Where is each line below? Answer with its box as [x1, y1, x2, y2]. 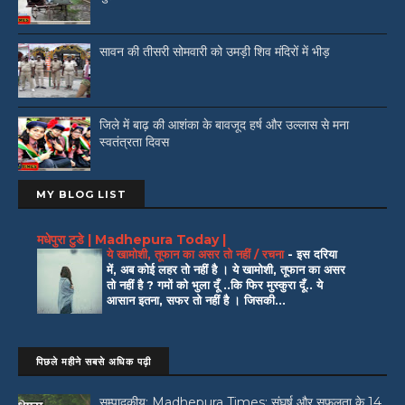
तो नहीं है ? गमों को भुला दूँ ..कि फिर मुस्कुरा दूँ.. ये [107, 277, 323, 292]
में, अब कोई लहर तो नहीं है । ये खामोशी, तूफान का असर [107, 261, 345, 277]
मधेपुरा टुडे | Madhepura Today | [37, 231, 226, 248]
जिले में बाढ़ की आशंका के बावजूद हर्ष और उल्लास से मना [99, 117, 349, 134]
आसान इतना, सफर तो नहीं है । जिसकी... [107, 292, 286, 307]
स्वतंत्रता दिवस [99, 134, 169, 151]
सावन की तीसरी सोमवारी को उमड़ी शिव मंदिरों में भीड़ [99, 43, 330, 61]
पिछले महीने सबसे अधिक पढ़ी [36, 355, 151, 369]
